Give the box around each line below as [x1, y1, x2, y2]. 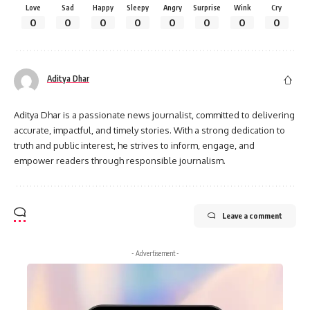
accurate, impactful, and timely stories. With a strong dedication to [14, 124, 285, 136]
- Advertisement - [131, 248, 179, 257]
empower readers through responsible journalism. [14, 154, 226, 166]
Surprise [193, 3, 221, 12]
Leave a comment [222, 210, 282, 220]
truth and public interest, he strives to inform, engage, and [14, 139, 255, 151]
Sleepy [126, 3, 149, 12]
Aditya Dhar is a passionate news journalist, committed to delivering [14, 109, 295, 120]
